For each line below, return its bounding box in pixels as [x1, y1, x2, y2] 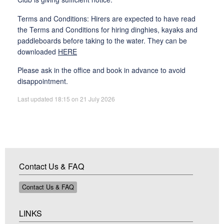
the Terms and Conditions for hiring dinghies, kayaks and [17, 24, 197, 34]
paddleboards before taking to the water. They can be [17, 35, 187, 45]
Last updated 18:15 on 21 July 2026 [17, 94, 115, 103]
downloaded [17, 46, 58, 56]
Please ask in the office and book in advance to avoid [17, 65, 185, 75]
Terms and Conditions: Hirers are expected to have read [17, 13, 195, 23]
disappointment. [17, 76, 68, 86]
